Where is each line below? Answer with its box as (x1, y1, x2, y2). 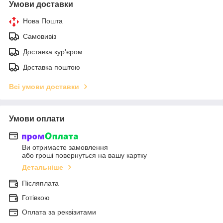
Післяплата (22, 179, 59, 188)
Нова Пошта (23, 16, 63, 25)
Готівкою (22, 194, 50, 202)
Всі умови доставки (9, 82, 79, 91)
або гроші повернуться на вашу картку (22, 151, 147, 160)
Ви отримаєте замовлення (22, 143, 108, 152)
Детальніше (22, 163, 63, 172)
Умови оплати (9, 114, 65, 123)
